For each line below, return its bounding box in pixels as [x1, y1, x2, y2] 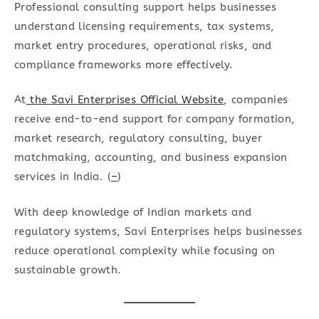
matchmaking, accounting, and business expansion [14, 151, 288, 164]
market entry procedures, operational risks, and [14, 38, 272, 52]
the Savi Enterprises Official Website [26, 93, 224, 107]
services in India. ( [14, 170, 112, 184]
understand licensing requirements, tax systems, [14, 19, 275, 33]
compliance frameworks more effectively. [14, 58, 234, 71]
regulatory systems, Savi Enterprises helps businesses [14, 224, 303, 238]
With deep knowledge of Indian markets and [14, 205, 252, 219]
